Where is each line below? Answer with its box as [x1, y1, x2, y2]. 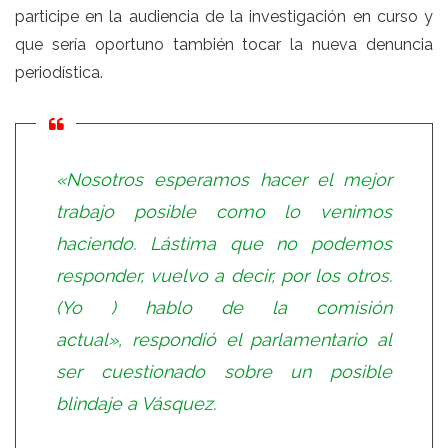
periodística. [15, 62, 103, 82]
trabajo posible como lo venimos [56, 200, 392, 222]
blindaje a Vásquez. [56, 392, 216, 414]
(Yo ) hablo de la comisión [56, 296, 392, 318]
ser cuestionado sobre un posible [56, 360, 392, 382]
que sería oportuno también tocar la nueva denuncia [15, 34, 433, 54]
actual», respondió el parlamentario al [56, 328, 392, 350]
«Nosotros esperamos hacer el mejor [56, 168, 392, 190]
